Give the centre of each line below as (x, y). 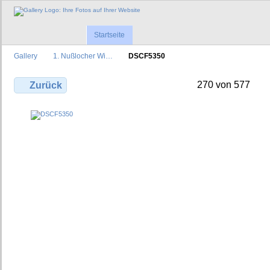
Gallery (26, 56)
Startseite (110, 35)
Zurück (46, 86)
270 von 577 (223, 85)
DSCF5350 (147, 56)
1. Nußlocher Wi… (83, 56)
